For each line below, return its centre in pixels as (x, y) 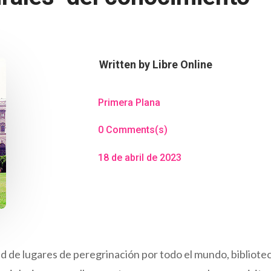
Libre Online (182, 64)
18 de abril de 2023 (139, 157)
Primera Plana (129, 102)
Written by (126, 64)
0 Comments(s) (132, 130)
